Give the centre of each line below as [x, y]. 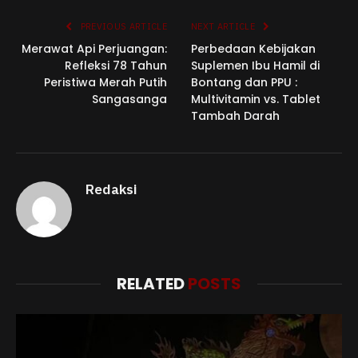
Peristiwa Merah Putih [105, 82]
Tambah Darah [235, 116]
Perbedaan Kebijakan [253, 49]
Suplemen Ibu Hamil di [255, 66]
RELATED [152, 284]
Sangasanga [129, 99]
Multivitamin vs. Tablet [256, 99]
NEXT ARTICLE [225, 26]
